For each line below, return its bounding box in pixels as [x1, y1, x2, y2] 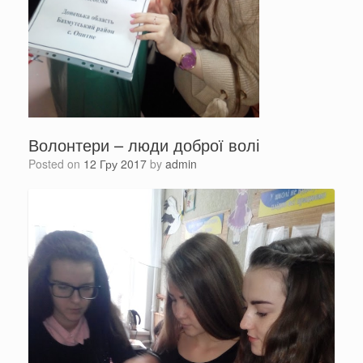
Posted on [36, 156, 83, 173]
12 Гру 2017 [83, 156, 147, 173]
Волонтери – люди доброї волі [28, 133, 259, 157]
